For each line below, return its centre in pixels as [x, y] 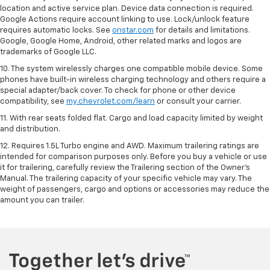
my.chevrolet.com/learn [111, 101]
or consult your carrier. [198, 101]
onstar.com [133, 30]
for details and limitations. [202, 30]
